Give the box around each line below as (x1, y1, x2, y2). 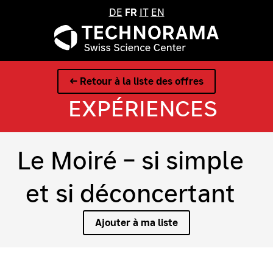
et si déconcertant (26, 177, 235, 210)
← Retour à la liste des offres (69, 75, 204, 88)
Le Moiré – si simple (17, 144, 244, 177)
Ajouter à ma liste (95, 216, 178, 229)
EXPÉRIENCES (68, 94, 218, 124)
